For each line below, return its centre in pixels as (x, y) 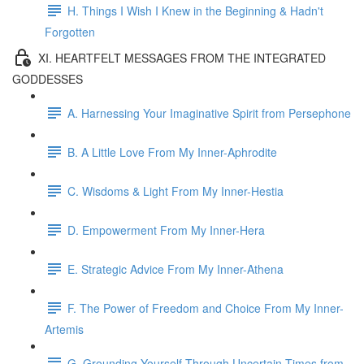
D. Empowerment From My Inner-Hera (166, 230)
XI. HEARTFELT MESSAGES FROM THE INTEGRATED (182, 57)
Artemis (64, 329)
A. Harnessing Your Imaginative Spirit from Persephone (209, 113)
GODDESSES (48, 79)
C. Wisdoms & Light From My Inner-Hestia (175, 191)
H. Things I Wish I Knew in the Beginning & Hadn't (195, 10)
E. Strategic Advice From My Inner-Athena (175, 269)
